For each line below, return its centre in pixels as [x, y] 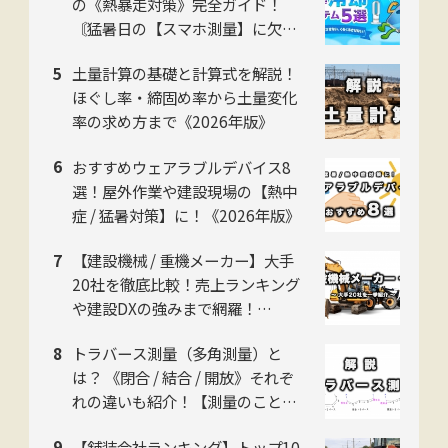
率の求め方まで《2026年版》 [172, 121]
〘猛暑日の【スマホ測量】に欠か [184, 27]
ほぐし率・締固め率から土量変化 [184, 97]
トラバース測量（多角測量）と [176, 353]
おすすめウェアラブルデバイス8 [181, 166]
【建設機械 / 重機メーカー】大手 [182, 259]
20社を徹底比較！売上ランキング [185, 283]
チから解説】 [116, 425]
